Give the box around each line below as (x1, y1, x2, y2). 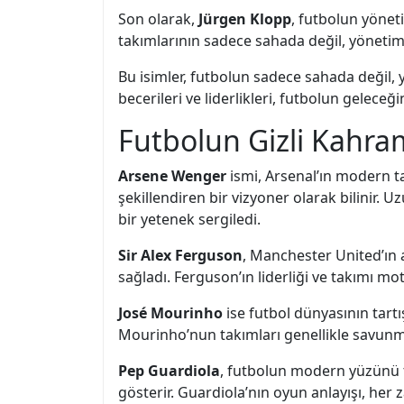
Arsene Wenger (118, 166, 226, 186)
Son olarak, (118, 9, 198, 29)
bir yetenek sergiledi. (118, 209, 261, 229)
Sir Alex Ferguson (118, 245, 243, 265)
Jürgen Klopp (198, 9, 291, 29)
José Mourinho (118, 303, 223, 323)
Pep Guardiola (118, 361, 220, 381)
